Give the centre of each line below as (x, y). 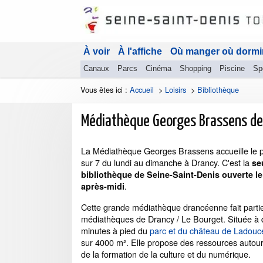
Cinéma (159, 68)
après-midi (103, 186)
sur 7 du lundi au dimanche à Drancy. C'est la (166, 162)
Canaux (96, 68)
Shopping (195, 68)
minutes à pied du (115, 230)
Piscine (232, 68)
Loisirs (176, 90)
